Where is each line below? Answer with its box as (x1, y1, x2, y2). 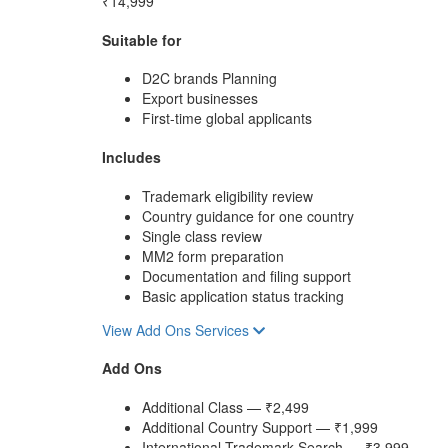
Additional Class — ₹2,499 (142, 396, 309, 417)
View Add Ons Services (102, 319, 253, 340)
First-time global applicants (142, 108, 312, 129)
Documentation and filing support (142, 265, 351, 286)
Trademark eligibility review (142, 185, 313, 206)
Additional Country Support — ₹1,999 (142, 416, 378, 437)
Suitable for (102, 29, 181, 50)
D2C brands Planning (142, 68, 277, 89)
